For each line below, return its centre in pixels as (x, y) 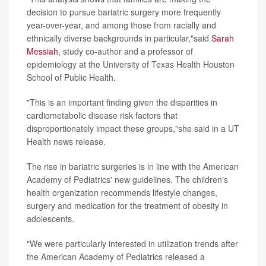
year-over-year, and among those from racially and (121, 25)
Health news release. (66, 141)
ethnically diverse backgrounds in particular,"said (119, 38)
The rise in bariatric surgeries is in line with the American (133, 166)
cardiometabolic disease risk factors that (102, 115)
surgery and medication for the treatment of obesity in (127, 205)
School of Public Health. (71, 77)
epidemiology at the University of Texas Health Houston (131, 64)
